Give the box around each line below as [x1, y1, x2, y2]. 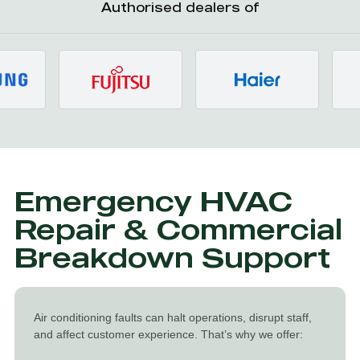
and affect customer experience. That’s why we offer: [34, 328, 303, 341]
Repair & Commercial [14, 211, 342, 246]
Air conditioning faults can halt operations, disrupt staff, [34, 311, 312, 324]
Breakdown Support [14, 239, 330, 274]
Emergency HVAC [14, 183, 292, 218]
